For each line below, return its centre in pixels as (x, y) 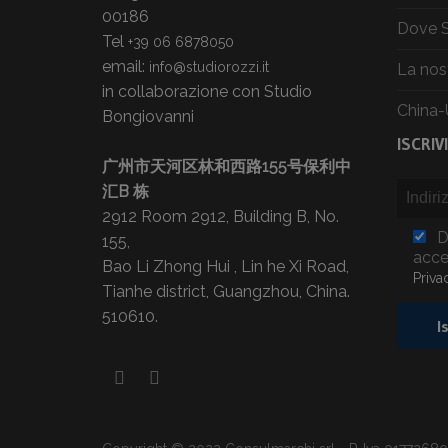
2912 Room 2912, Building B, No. (220, 216)
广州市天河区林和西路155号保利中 (226, 166)
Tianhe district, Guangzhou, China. (226, 291)
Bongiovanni (148, 116)
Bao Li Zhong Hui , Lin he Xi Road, (225, 266)
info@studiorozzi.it (209, 66)
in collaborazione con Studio (207, 91)
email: (125, 66)
